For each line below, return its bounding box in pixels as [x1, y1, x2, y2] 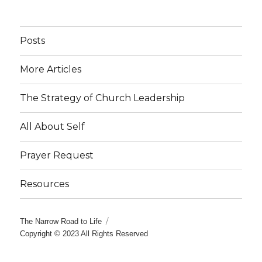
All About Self [20, 121, 85, 133]
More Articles [20, 64, 82, 75]
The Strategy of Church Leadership [20, 92, 185, 104]
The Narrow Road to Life [20, 216, 102, 226]
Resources [20, 178, 70, 190]
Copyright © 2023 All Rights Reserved [20, 229, 149, 238]
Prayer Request [20, 150, 94, 161]
